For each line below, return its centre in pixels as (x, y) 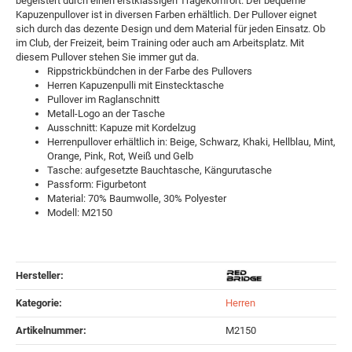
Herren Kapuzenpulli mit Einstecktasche (136, 85)
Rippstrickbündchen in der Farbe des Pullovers (150, 71)
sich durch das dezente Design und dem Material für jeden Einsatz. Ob (170, 28)
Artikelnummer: (51, 330)
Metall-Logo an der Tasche (106, 113)
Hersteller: (40, 275)
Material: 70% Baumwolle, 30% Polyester (137, 198)
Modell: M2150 (80, 212)
